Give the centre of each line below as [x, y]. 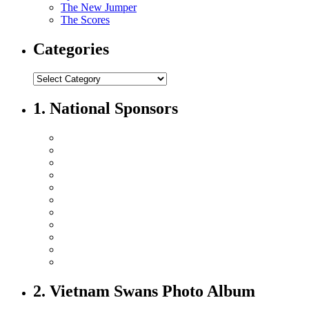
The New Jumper [99, 8]
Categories [71, 49]
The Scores [85, 20]
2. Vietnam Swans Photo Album [144, 291]
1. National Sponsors [106, 108]
